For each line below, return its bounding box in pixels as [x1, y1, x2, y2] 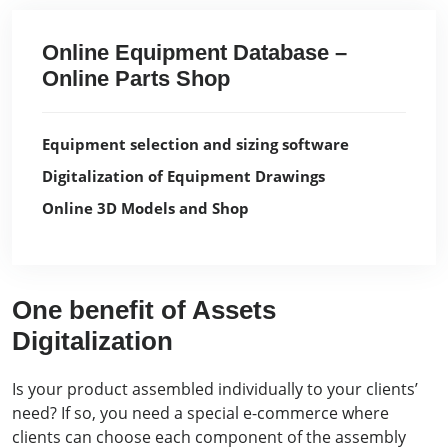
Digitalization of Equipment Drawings [42, 165, 325, 186]
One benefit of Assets [12, 294, 276, 325]
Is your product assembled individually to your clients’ [12, 377, 418, 400]
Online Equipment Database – [42, 39, 347, 65]
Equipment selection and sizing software [42, 133, 349, 154]
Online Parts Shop [42, 65, 230, 91]
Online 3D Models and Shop [42, 197, 249, 218]
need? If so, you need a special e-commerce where [12, 401, 389, 424]
